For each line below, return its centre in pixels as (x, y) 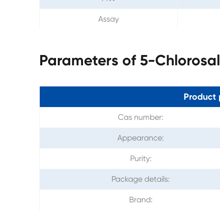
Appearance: (141, 137)
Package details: (141, 179)
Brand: (141, 199)
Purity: (141, 158)
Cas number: (141, 117)
